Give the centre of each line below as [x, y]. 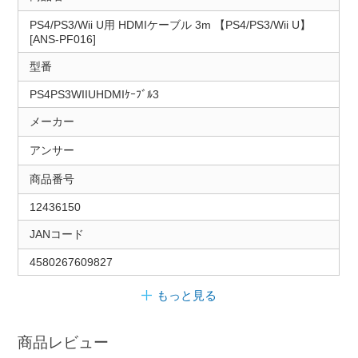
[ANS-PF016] [62, 40]
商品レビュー [64, 343]
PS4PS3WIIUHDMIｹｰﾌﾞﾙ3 [94, 95]
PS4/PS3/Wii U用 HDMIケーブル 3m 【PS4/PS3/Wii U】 [170, 25]
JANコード [56, 235]
